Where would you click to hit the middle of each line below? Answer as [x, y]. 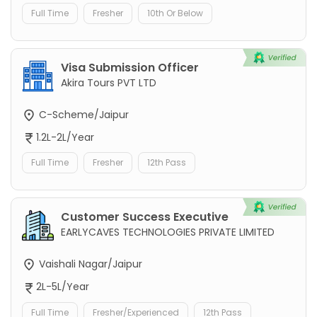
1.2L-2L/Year [65, 138]
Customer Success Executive [145, 217]
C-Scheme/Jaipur [82, 114]
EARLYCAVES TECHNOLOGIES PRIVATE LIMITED [168, 232]
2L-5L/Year [63, 287]
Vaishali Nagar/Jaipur [89, 264]
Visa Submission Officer [130, 67]
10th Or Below [175, 13]
